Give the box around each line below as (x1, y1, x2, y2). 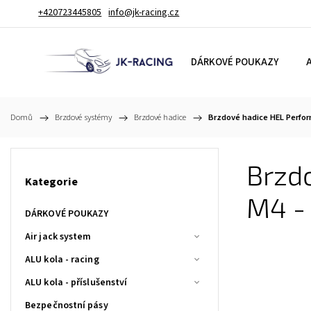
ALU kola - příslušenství (25, 275, 128, 289)
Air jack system (25, 229, 92, 244)
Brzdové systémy (55, 111, 112, 124)
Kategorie (25, 174, 78, 191)
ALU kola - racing (25, 252, 99, 267)
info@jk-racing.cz (108, 6, 180, 19)
